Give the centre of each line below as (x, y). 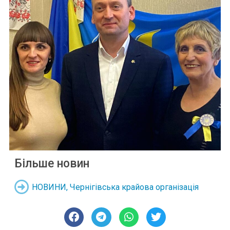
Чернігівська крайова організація (134, 187)
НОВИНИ (49, 187)
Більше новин (52, 163)
